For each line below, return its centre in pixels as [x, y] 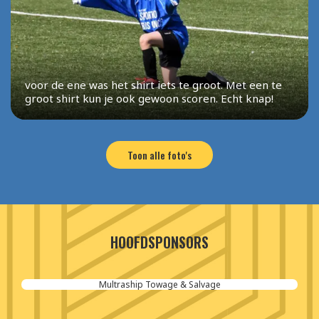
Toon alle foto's [159, 155]
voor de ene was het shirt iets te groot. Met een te [153, 85]
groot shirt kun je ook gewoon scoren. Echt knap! [149, 99]
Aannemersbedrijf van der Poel [159, 285]
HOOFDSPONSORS [159, 242]
